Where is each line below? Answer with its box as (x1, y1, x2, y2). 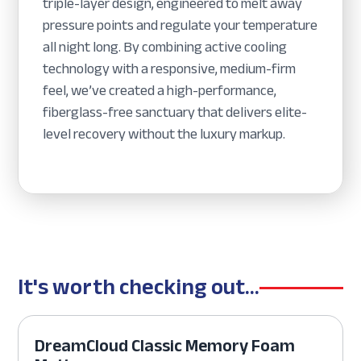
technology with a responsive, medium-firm (43, 55, 297, 83)
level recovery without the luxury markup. (43, 120, 286, 148)
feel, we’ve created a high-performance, (43, 77, 277, 105)
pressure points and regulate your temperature (43, 11, 318, 39)
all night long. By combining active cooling (43, 33, 288, 61)
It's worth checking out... (18, 266, 260, 309)
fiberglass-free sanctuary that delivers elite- (43, 98, 308, 127)
